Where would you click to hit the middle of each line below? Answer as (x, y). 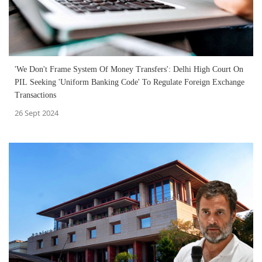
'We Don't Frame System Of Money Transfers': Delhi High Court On (129, 70)
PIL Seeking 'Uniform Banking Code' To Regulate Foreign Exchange (130, 82)
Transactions (35, 95)
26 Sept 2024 (37, 113)
